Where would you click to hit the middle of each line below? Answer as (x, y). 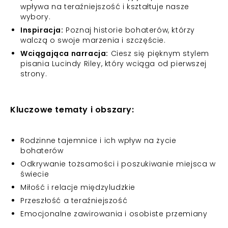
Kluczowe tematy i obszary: (72, 110)
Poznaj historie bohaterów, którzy (129, 30)
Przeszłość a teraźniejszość (74, 201)
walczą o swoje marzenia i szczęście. (93, 40)
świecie (35, 174)
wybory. (36, 17)
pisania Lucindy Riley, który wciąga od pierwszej (113, 64)
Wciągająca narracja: (64, 53)
